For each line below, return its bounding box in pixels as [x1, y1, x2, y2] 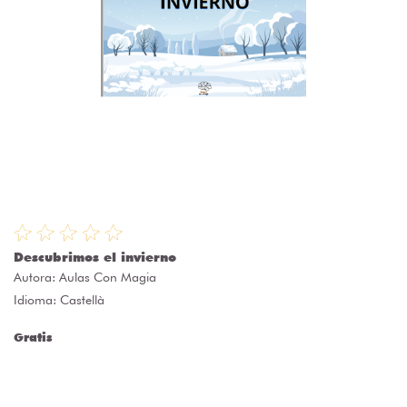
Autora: [14, 270, 59, 285]
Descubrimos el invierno [14, 250, 176, 265]
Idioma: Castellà [14, 293, 104, 308]
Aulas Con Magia [59, 270, 156, 285]
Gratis [14, 330, 52, 345]
